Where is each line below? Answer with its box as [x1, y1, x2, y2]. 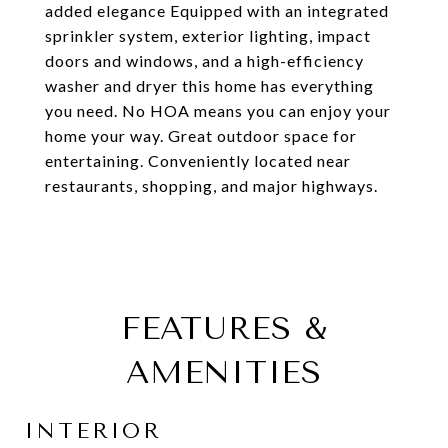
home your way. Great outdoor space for [45, 126, 357, 145]
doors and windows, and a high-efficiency [45, 51, 364, 70]
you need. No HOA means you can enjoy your [45, 101, 391, 120]
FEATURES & [120, 310, 328, 347]
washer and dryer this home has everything [45, 76, 374, 95]
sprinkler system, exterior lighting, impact [45, 26, 371, 45]
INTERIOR [25, 419, 162, 443]
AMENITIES [126, 354, 322, 391]
